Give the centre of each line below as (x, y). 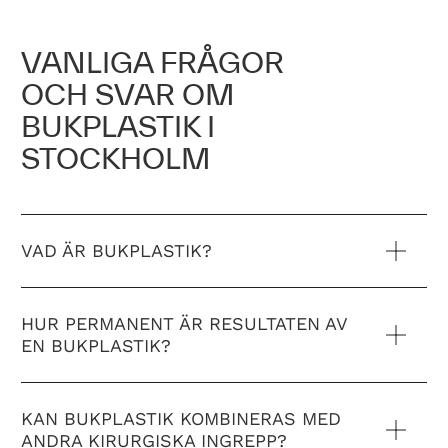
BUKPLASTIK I (118, 126)
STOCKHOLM (115, 158)
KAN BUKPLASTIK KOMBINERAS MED (181, 418)
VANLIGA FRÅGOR (152, 62)
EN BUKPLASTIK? (96, 345)
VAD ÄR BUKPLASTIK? (116, 250)
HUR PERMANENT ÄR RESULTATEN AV (184, 323)
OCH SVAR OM (127, 94)
